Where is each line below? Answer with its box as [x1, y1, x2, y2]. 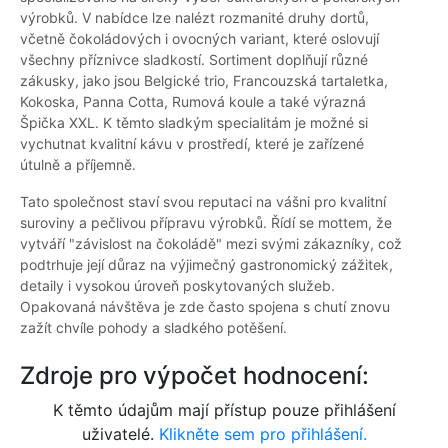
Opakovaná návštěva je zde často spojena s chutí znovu [20, 298, 390, 316]
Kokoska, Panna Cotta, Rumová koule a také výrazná [20, 93, 366, 111]
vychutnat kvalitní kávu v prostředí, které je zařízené [20, 135, 364, 153]
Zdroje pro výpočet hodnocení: [20, 361, 369, 391]
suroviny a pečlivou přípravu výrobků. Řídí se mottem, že [20, 214, 392, 232]
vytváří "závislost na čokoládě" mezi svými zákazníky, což [20, 235, 402, 253]
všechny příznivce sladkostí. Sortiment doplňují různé [20, 51, 368, 69]
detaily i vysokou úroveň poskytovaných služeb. [20, 277, 335, 295]
